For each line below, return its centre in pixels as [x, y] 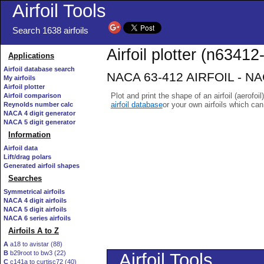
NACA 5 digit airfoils [35, 209]
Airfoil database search [39, 69]
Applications [31, 56]
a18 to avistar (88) [35, 244]
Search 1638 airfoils [50, 31]
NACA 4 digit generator [39, 113]
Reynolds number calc [38, 104]
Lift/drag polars [27, 157]
